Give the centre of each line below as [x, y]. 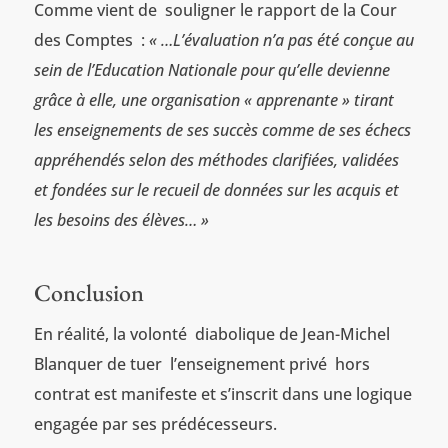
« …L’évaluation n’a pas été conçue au [281, 39]
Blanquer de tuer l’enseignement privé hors [201, 363]
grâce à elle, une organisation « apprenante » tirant [213, 99]
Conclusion [88, 292]
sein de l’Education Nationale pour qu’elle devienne [211, 69]
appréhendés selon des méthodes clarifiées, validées [216, 159]
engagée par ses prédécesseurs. [155, 423]
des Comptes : [91, 39]
